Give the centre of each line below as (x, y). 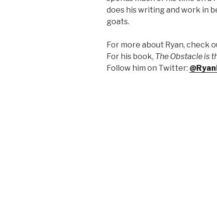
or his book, (133, 57)
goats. (118, 22)
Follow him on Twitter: (148, 68)
